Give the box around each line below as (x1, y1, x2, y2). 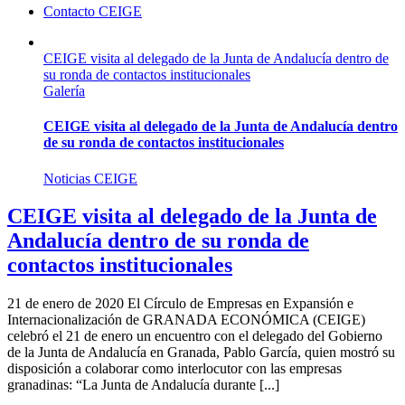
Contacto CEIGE (43, 4, 142, 19)
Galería (43, 83, 85, 99)
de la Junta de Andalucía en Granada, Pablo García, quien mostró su (7, 344, 395, 361)
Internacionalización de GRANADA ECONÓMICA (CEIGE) (7, 312, 365, 328)
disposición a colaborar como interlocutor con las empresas (7, 361, 342, 377)
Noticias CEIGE (43, 170, 137, 186)
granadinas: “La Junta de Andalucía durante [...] (7, 377, 279, 393)
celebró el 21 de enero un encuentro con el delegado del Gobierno (7, 328, 382, 344)
